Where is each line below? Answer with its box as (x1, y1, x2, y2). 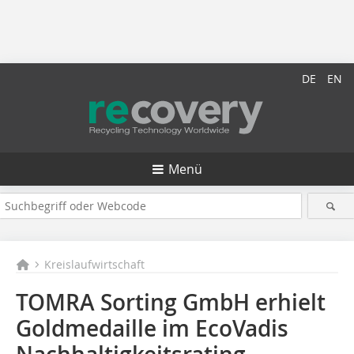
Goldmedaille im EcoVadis (16, 314, 288, 343)
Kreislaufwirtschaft (44, 257, 145, 272)
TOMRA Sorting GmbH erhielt (16, 288, 326, 317)
